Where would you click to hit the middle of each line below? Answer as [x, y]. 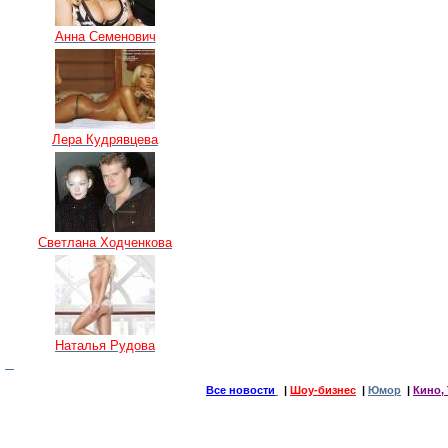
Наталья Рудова [105, 345]
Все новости [240, 390]
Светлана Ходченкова [105, 242]
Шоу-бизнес [323, 390]
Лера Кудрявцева [105, 139]
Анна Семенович [105, 36]
